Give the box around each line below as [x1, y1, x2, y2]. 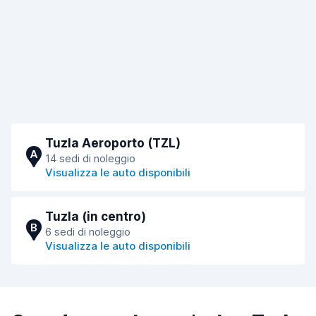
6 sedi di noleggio [45, 225, 130, 238]
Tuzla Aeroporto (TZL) [45, 136, 181, 150]
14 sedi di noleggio [45, 152, 135, 165]
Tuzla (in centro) [45, 209, 146, 224]
